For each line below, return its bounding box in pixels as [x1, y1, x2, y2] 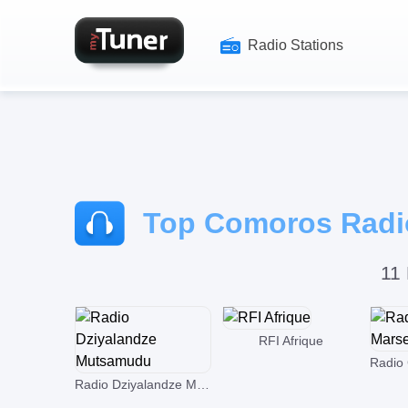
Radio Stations [248, 37, 343, 53]
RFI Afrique [258, 333, 323, 348]
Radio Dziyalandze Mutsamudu [197, 377, 209, 392]
